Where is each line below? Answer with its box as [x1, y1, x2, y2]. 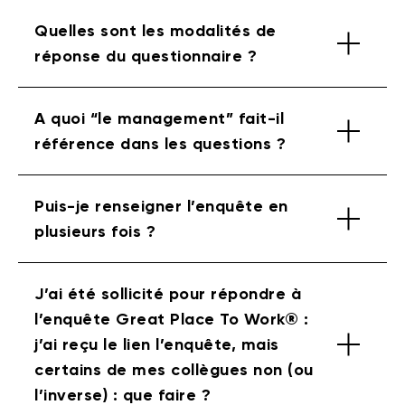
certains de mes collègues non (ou [34, 359, 314, 380]
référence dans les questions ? [34, 133, 286, 154]
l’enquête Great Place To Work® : [34, 308, 308, 329]
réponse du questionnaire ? [34, 45, 257, 66]
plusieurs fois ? [34, 221, 155, 241]
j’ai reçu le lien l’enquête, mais [34, 334, 279, 354]
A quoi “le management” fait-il [34, 108, 284, 128]
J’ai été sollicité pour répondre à [34, 283, 301, 304]
